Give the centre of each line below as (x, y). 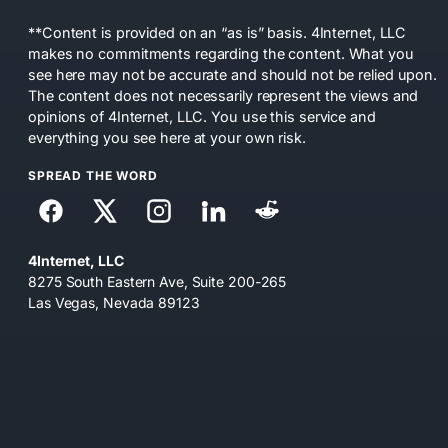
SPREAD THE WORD (93, 175)
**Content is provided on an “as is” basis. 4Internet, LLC (217, 32)
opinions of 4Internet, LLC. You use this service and (202, 116)
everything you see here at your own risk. (167, 137)
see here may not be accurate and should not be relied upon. (233, 74)
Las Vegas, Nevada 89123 (114, 303)
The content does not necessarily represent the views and (223, 95)
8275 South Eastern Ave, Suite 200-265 (157, 282)
